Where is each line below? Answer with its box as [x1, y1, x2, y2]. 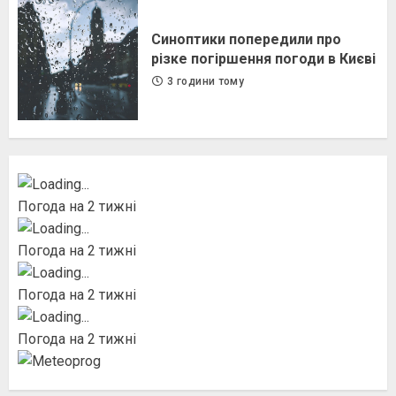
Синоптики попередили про [151, 30, 341, 48]
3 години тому [164, 74, 245, 88]
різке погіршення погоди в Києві [151, 49, 376, 67]
